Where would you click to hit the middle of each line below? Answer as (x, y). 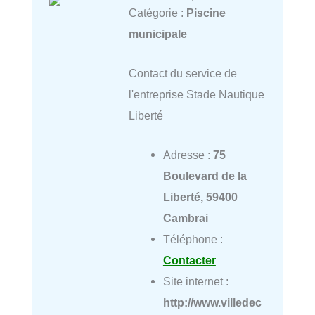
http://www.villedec (212, 303)
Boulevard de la (205, 176)
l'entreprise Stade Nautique (196, 94)
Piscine (206, 12)
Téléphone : (193, 239)
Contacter (189, 261)
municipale (157, 33)
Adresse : (188, 155)
